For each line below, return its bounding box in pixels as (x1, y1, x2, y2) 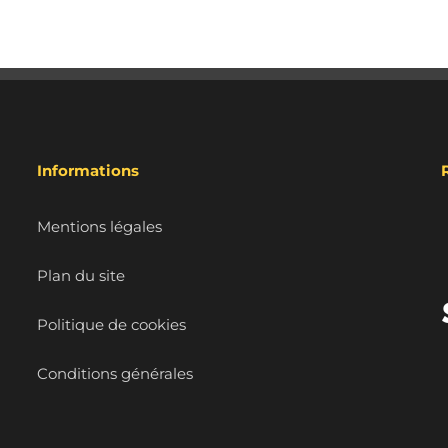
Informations (37, 160, 140, 180)
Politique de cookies (37, 314, 187, 334)
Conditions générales (37, 363, 194, 383)
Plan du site (37, 265, 126, 285)
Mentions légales (37, 216, 163, 236)
